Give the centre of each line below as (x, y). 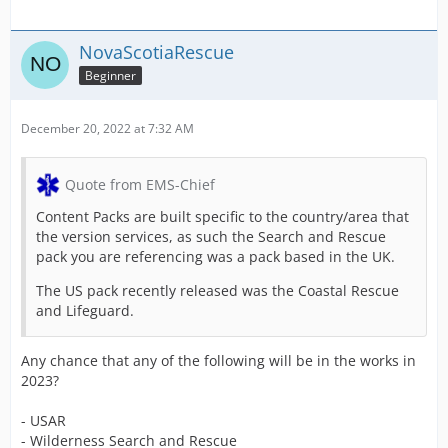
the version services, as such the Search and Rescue (211, 237)
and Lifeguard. (85, 311)
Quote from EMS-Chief (140, 185)
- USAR (43, 421)
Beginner (110, 76)
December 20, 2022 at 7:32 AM (107, 129)
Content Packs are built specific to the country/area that (222, 217)
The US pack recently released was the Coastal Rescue (217, 291)
